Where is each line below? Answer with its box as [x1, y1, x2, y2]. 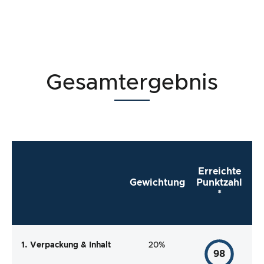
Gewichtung [129, 177, 185, 187]
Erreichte [197, 166, 241, 176]
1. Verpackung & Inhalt [21, 240, 111, 249]
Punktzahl [196, 177, 242, 187]
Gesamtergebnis [46, 72, 218, 95]
